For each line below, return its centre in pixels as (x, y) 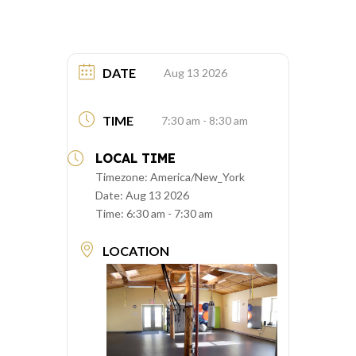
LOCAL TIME (135, 159)
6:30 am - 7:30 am (170, 214)
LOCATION (136, 251)
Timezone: (123, 177)
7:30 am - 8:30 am (205, 121)
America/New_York (197, 177)
